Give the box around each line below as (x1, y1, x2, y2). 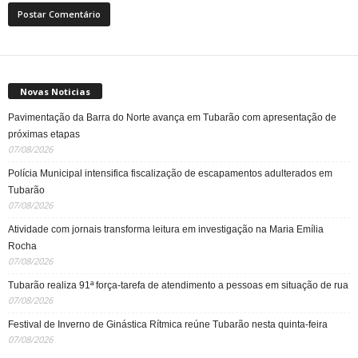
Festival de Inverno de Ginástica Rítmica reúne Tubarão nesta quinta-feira (8, 318, 328, 330)
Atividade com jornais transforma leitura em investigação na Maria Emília (8, 223, 324, 235)
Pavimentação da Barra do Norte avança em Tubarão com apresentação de (8, 111, 336, 123)
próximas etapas (8, 128, 80, 140)
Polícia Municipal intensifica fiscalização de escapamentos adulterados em (8, 167, 332, 179)
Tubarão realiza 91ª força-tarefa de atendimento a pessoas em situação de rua (8, 279, 348, 291)
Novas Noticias (20, 85, 90, 97)
